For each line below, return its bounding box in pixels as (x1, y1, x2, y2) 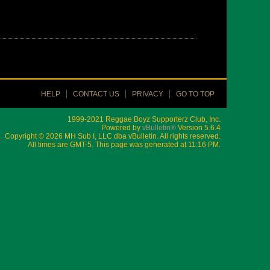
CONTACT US (73, 90, 119, 98)
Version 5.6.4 (176, 124, 221, 132)
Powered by (101, 124, 142, 132)
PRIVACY (132, 90, 163, 98)
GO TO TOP (176, 90, 215, 98)
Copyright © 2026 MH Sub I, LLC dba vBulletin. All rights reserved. (5, 132, 221, 140)
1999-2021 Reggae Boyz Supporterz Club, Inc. (67, 115, 221, 124)
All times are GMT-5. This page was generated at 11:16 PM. (28, 140, 221, 149)
